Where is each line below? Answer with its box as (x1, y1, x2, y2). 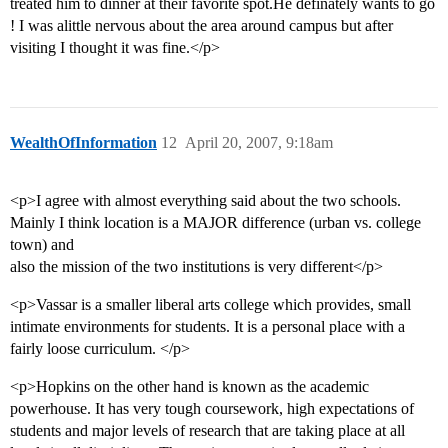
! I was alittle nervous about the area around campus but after (10, 17, 393, 35)
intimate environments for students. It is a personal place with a (10, 318, 405, 336)
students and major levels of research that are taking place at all (10, 422, 405, 440)
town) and (10, 236, 74, 254)
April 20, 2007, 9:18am (185, 134, 333, 152)
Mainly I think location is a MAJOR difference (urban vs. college (10, 214, 421, 232)
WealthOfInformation (10, 134, 157, 152)
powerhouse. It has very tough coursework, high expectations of (10, 400, 414, 418)
